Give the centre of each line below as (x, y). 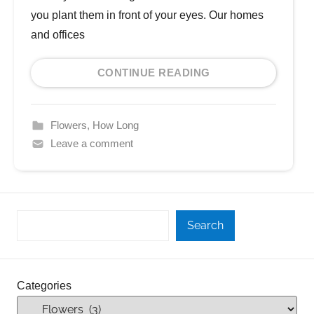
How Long (115, 125)
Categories (44, 285)
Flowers (68, 125)
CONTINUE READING (153, 72)
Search (206, 225)
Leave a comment (91, 143)
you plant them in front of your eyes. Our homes (147, 15)
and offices (58, 34)
